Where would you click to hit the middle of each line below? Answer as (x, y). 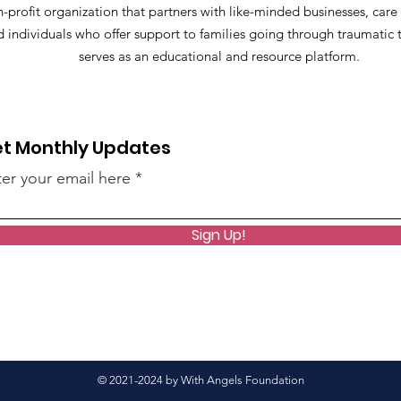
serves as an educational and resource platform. (219, 56)
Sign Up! (219, 235)
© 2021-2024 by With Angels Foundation (200, 380)
